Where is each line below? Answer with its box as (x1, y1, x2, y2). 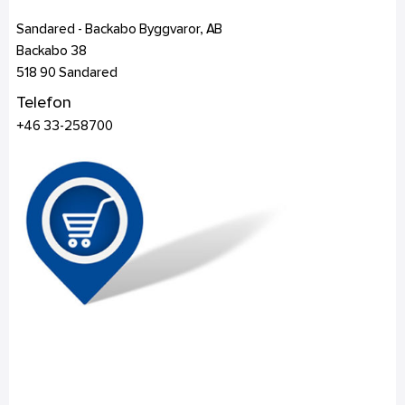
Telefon (15, 97, 71, 111)
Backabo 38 (15, 45, 87, 58)
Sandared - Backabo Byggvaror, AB (15, 24, 222, 36)
